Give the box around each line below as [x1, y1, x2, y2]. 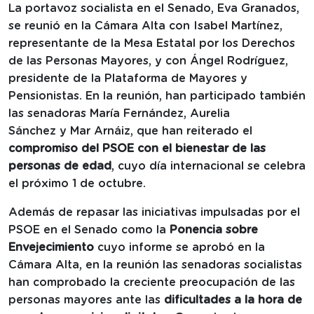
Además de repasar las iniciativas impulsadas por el [8, 206, 300, 218]
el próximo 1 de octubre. [8, 177, 146, 189]
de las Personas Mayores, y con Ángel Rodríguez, [8, 55, 288, 67]
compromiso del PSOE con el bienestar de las [8, 142, 266, 154]
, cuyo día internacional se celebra [111, 160, 306, 172]
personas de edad [8, 160, 111, 172]
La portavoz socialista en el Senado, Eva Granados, [8, 2, 299, 14]
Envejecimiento [8, 241, 94, 253]
